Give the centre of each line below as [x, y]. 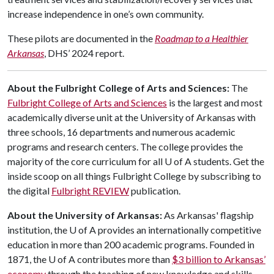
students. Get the [228, 161]
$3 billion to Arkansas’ [219, 259]
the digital [29, 191]
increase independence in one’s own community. [106, 14]
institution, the [38, 230]
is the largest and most [215, 102]
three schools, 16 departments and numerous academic [121, 132]
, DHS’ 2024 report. [84, 53]
